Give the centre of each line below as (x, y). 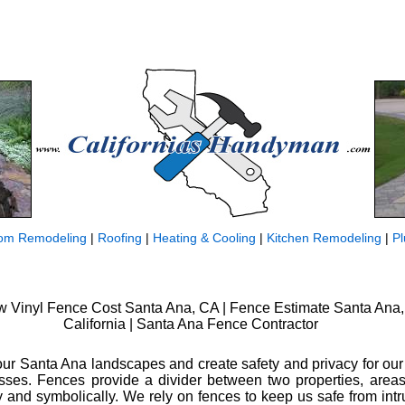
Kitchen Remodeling (324, 238)
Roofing (120, 238)
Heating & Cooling (204, 238)
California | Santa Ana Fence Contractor (191, 324)
